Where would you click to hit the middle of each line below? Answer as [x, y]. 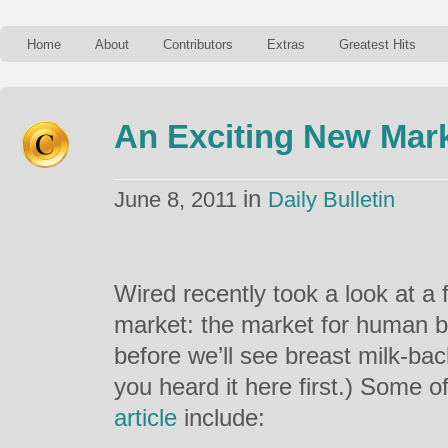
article [145, 417]
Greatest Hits [377, 44]
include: [221, 417]
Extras [286, 44]
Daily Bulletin [331, 199]
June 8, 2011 [178, 199]
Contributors [198, 44]
